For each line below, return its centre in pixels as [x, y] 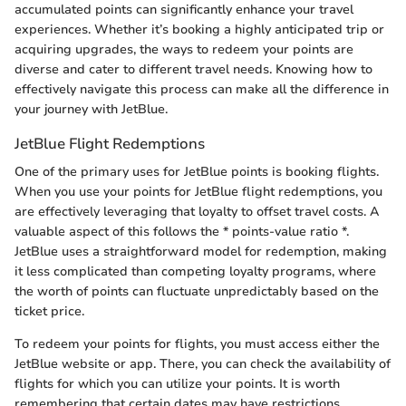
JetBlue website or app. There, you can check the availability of [203, 364]
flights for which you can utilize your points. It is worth [177, 384]
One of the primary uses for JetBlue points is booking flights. [197, 172]
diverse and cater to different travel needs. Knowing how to [193, 69]
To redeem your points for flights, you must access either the [197, 344]
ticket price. [49, 312]
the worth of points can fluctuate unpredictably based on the [197, 292]
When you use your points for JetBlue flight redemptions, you [198, 192]
